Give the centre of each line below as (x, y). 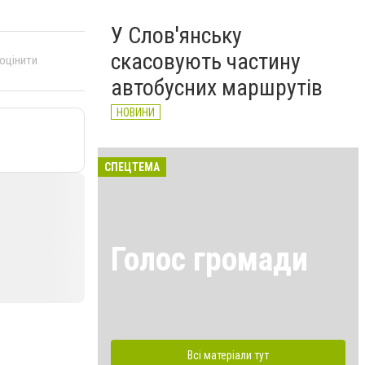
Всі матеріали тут (228, 355)
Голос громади (209, 259)
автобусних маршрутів (217, 88)
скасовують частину (206, 62)
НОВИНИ (136, 112)
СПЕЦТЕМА (132, 167)
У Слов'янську (176, 35)
